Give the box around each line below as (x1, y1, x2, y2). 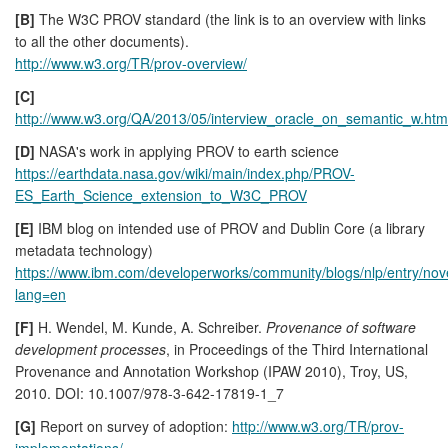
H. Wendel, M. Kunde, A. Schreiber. (34, 316, 266, 337)
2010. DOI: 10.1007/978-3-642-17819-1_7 (15, 382, 284, 403)
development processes (15, 338, 166, 359)
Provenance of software (266, 316, 416, 337)
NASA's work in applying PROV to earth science (35, 140, 339, 161)
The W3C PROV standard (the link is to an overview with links (35, 8, 426, 29)
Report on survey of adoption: (36, 415, 232, 436)
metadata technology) (15, 239, 153, 260)
